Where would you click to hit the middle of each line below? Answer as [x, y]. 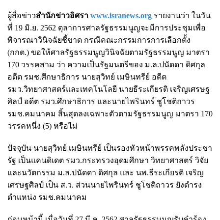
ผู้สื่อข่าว [22, 15]
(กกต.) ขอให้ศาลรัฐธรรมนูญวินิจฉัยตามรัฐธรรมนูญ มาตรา [109, 52]
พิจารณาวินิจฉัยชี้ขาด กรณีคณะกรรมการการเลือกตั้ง [99, 40]
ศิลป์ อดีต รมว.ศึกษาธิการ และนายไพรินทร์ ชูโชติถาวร [101, 101]
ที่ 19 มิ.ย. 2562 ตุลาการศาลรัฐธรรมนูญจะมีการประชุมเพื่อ [107, 27]
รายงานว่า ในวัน [182, 15]
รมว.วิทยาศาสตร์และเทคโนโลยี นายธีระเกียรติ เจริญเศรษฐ [109, 89]
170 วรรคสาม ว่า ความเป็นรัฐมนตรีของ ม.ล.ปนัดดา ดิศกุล [106, 64]
